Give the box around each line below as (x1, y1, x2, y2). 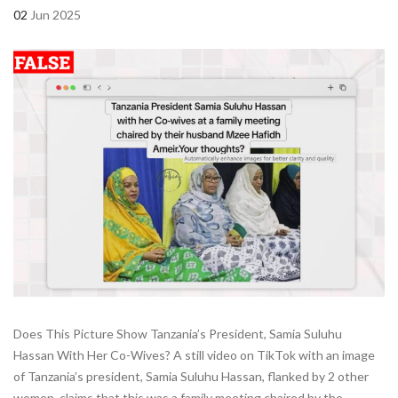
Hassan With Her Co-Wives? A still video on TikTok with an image (13, 346, 375, 362)
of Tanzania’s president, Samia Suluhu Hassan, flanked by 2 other (13, 368, 369, 384)
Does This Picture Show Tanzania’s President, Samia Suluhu (13, 325, 342, 341)
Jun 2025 (30, 7, 81, 22)
